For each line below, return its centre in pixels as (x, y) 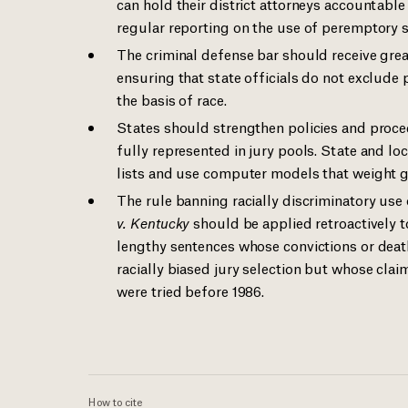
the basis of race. (172, 99)
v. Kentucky (153, 222)
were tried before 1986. (191, 290)
